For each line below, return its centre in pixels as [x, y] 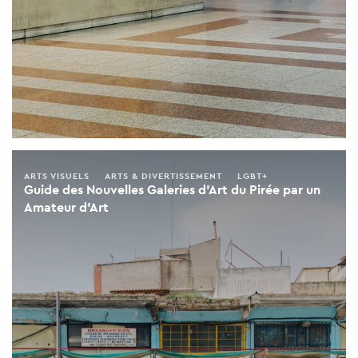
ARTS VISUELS [57, 176]
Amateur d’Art [66, 208]
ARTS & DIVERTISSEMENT [163, 176]
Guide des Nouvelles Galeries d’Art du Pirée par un [172, 190]
